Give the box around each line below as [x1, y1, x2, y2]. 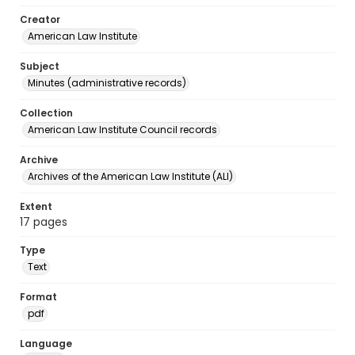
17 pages [20, 214, 67, 230]
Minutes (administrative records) [28, 76, 186, 90]
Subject [20, 59, 59, 73]
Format [20, 290, 57, 303]
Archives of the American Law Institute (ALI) [28, 170, 233, 183]
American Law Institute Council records [28, 123, 217, 136]
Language [20, 337, 72, 350]
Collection [20, 106, 73, 120]
